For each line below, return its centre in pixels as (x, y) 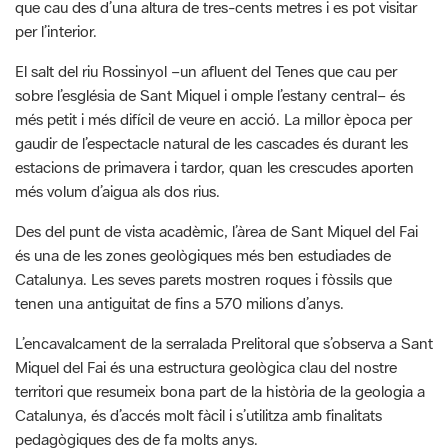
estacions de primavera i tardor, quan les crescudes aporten (214, 166)
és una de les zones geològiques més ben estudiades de (203, 254)
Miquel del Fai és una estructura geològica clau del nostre (206, 366)
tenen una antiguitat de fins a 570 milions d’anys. (181, 302)
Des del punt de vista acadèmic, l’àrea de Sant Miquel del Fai (216, 230)
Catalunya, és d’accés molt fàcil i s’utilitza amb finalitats (198, 414)
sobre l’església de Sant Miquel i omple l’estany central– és (210, 94)
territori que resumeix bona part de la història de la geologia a (220, 390)
